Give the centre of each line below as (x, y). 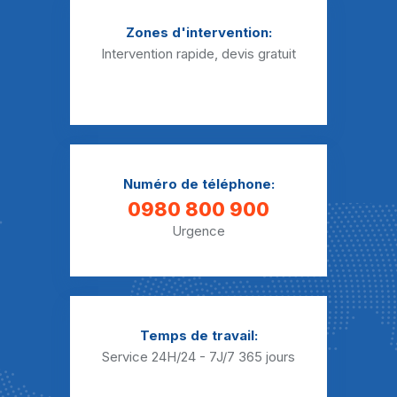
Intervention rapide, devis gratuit (198, 54)
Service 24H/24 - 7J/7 (170, 357)
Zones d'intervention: (198, 32)
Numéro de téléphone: (198, 184)
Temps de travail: (198, 335)
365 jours (267, 357)
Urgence (198, 231)
